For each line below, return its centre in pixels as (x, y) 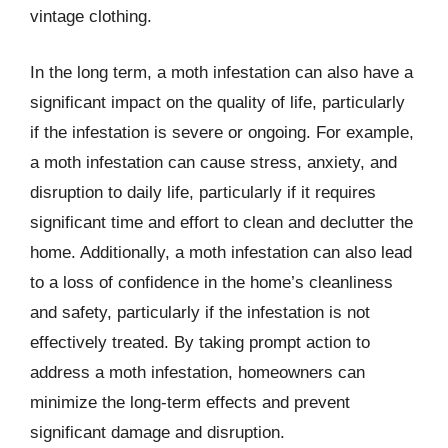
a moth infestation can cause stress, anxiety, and (213, 162)
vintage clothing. (91, 16)
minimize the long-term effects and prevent (190, 402)
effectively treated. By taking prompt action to (200, 342)
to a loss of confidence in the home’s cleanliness (211, 282)
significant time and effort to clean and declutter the (221, 222)
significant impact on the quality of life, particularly (217, 102)
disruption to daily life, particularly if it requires (203, 192)
